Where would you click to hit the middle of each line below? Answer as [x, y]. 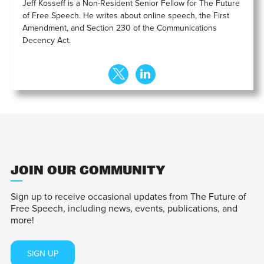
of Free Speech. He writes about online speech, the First [126, 16]
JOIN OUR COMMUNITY [88, 171]
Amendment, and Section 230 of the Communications [119, 28]
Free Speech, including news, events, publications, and [124, 209]
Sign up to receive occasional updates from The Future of [128, 197]
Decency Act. [46, 41]
